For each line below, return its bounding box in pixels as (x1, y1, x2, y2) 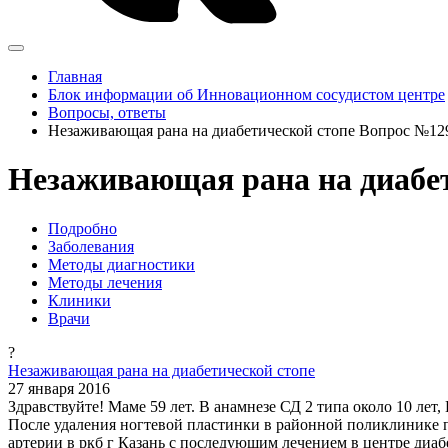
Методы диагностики (48, 255, 195, 273)
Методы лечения (48, 273, 162, 291)
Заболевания (48, 237, 134, 255)
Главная (48, 68, 102, 85)
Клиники (48, 291, 111, 309)
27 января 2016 (8, 379, 110, 397)
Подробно (48, 219, 117, 237)
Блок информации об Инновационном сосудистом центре (48, 86, 445, 103)
